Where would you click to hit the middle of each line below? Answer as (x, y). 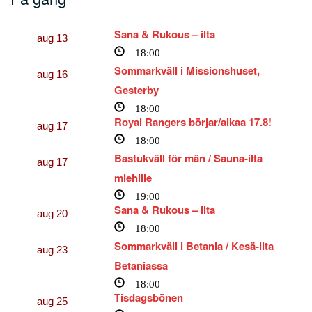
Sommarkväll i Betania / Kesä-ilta (194, 245)
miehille (133, 177)
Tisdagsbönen (149, 297)
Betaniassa (141, 265)
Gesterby (137, 89)
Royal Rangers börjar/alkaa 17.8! (193, 122)
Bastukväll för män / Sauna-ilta (189, 158)
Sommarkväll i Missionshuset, (187, 70)
